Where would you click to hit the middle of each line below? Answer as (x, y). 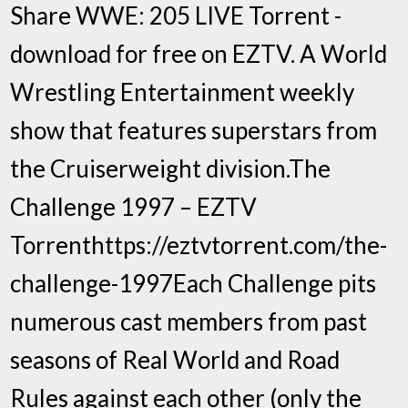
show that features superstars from (194, 130)
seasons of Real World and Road (175, 359)
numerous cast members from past (189, 321)
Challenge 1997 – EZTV (134, 206)
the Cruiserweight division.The (171, 168)
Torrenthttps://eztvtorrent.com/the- (199, 245)
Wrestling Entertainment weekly (183, 92)
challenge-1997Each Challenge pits (194, 283)
